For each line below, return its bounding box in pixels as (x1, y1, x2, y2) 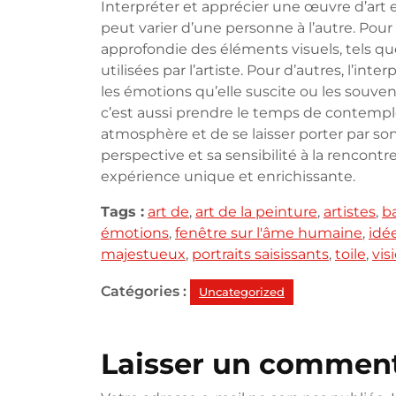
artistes (324, 202, 376, 220)
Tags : (101, 202, 144, 220)
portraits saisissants (192, 245, 329, 263)
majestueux (101, 245, 186, 263)
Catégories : (101, 282, 187, 300)
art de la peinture (195, 202, 317, 220)
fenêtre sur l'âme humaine (175, 224, 362, 241)
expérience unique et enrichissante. (101, 167, 355, 185)
